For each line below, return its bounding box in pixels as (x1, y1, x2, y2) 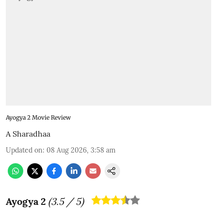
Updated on (6, 146, 43, 155)
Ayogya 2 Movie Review (6, 114, 71, 122)
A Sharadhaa (6, 129, 50, 139)
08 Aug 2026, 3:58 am (46, 146, 116, 155)
